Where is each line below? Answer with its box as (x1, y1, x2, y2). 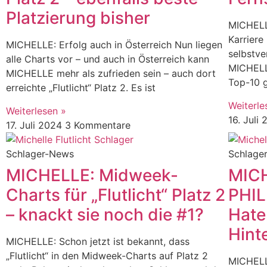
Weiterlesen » (6, 104, 66, 117)
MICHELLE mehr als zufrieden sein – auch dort (6, 67, 216, 80)
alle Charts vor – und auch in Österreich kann (6, 53, 209, 66)
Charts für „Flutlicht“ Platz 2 (6, 184, 225, 205)
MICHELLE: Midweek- (6, 164, 178, 185)
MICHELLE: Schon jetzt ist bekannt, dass (6, 235, 190, 247)
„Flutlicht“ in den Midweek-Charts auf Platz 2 (6, 249, 208, 262)
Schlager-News (6, 147, 74, 160)
